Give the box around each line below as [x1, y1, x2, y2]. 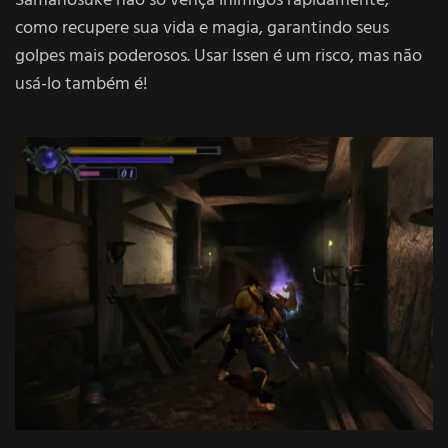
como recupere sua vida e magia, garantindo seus [15, 13, 389, 43]
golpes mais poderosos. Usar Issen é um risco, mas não [15, 41, 422, 71]
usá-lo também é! [15, 69, 148, 99]
